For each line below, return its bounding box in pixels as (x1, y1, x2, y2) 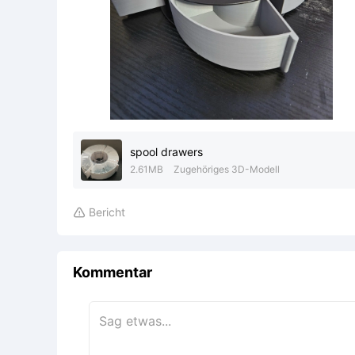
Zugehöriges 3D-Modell (174, 163, 280, 175)
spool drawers (130, 145, 203, 158)
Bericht (89, 205, 125, 219)
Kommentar (73, 264, 152, 281)
